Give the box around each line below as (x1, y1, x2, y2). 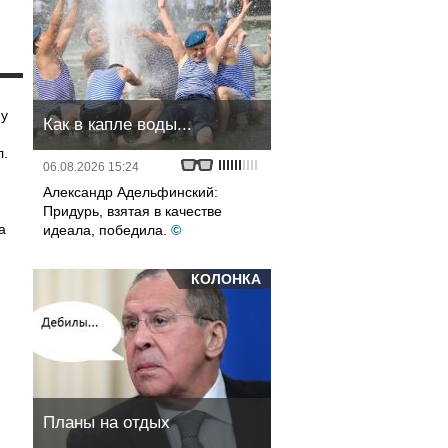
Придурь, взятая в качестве (43, 203, 222, 219)
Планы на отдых (43, 413, 170, 432)
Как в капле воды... (43, 115, 192, 134)
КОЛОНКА (191, 271, 261, 287)
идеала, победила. (43, 222, 167, 238)
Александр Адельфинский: (43, 184, 218, 200)
